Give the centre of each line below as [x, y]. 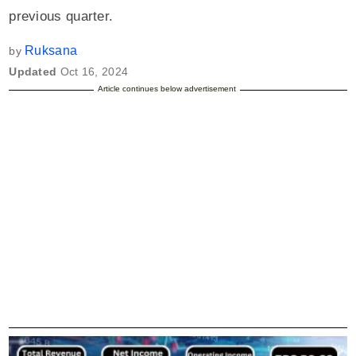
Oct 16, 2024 [94, 72]
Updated [35, 72]
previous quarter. [63, 16]
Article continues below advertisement [166, 89]
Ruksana [51, 50]
